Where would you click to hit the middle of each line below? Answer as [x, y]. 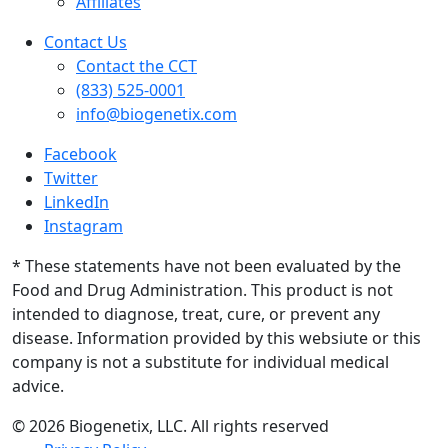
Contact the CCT [136, 66]
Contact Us [85, 42]
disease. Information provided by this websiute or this [216, 338]
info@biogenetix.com [156, 114]
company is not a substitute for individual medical [200, 362]
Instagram [83, 226]
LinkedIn [76, 202]
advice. [38, 386]
